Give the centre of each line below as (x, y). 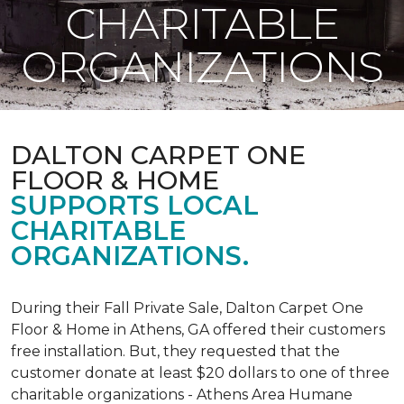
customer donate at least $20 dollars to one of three (200, 373)
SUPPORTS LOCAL (135, 205)
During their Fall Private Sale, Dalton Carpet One (187, 308)
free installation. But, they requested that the (175, 351)
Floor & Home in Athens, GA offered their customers (198, 330)
